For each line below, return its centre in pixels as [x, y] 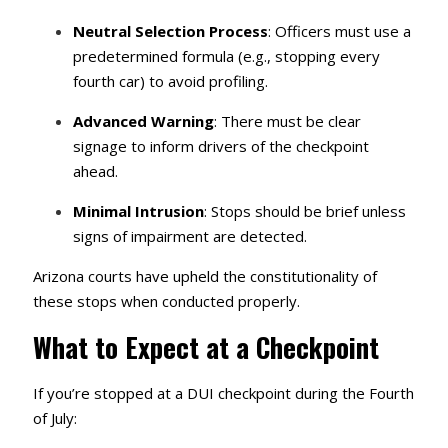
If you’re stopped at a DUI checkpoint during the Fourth [223, 393]
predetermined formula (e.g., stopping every [226, 56]
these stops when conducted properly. [166, 301]
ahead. [95, 171]
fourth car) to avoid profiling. [170, 81]
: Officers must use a [339, 31]
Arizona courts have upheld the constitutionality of [204, 276]
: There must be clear [287, 121]
